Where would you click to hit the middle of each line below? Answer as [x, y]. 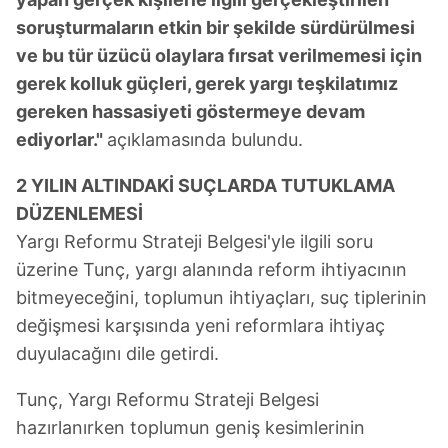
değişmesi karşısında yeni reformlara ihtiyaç [200, 325]
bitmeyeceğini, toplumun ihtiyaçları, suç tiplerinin [221, 297]
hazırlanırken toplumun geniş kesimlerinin [190, 427]
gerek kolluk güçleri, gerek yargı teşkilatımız [207, 83]
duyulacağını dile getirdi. [117, 353]
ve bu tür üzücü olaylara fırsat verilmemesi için [219, 55]
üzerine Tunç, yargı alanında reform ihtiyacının [211, 269]
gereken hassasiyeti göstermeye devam [190, 111]
